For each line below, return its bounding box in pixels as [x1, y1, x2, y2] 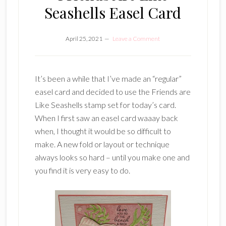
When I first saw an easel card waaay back [34, 113, 178, 123]
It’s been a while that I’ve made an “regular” [34, 74, 182, 83]
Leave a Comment [112, 35, 160, 42]
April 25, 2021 [66, 35, 103, 42]
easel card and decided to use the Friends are [34, 87, 191, 96]
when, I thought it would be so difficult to [34, 126, 171, 136]
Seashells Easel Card [44, 3, 182, 23]
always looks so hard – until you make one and [34, 152, 190, 162]
